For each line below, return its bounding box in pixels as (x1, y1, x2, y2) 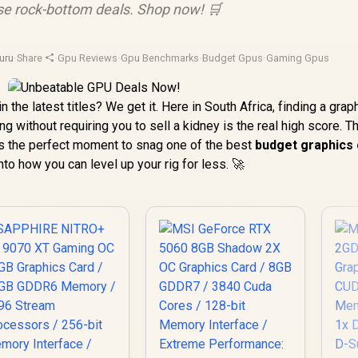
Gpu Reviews (58, 52, 118, 64)
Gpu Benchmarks (121, 52, 200, 64)
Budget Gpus (202, 52, 264, 64)
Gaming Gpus (266, 52, 330, 64)
